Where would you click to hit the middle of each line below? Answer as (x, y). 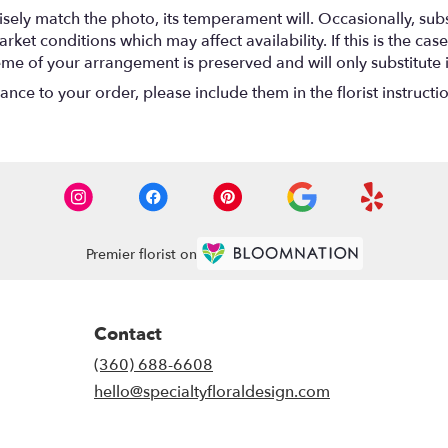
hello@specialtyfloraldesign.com (212, 392)
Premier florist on (141, 254)
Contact (128, 335)
